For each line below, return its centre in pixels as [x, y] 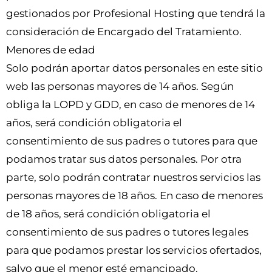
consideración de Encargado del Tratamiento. [124, 32]
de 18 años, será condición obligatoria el [108, 214]
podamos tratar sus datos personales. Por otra [124, 159]
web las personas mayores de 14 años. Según [120, 87]
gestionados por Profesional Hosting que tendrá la [136, 14]
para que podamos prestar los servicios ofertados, [134, 250]
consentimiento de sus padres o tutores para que [132, 141]
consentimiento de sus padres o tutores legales [127, 232]
